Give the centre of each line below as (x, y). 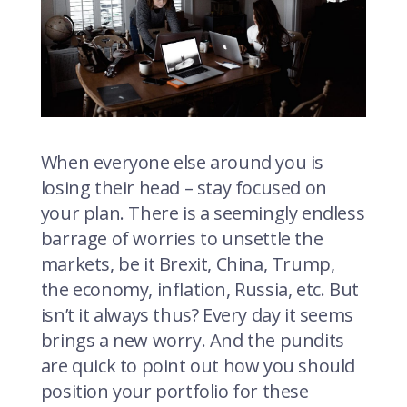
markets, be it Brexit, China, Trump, (188, 263)
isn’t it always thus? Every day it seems (197, 314)
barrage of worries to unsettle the (182, 238)
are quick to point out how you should (198, 365)
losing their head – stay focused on (184, 187)
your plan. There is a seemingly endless (203, 213)
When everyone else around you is (182, 162)
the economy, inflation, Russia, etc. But (199, 289)
